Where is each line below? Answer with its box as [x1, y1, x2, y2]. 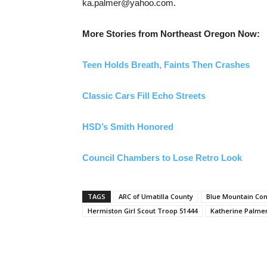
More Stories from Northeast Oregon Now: [82, 29, 260, 39]
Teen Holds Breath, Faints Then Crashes [82, 60, 250, 70]
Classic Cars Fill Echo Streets [82, 91, 206, 101]
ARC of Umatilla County [119, 192, 193, 201]
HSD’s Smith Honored [82, 122, 173, 132]
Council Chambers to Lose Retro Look [82, 153, 242, 163]
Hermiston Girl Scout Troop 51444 [88, 206, 197, 215]
